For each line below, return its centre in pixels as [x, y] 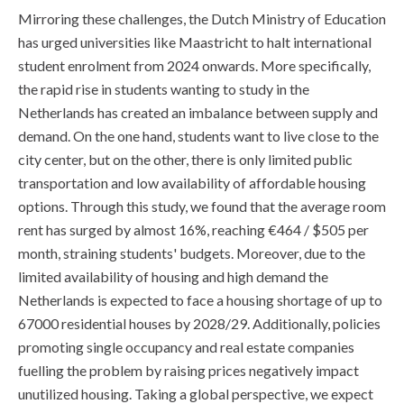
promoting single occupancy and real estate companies [186, 347]
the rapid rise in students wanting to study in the [164, 89]
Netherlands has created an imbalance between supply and [198, 112]
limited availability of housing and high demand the [173, 276]
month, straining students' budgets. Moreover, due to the [192, 253]
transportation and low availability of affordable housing [192, 183]
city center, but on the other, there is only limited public [185, 159]
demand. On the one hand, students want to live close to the [198, 136]
